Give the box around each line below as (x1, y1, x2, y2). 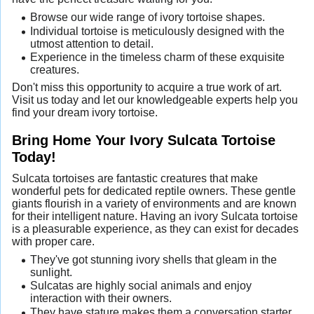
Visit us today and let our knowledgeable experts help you (12, 93, 298, 106)
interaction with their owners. (29, 292, 172, 305)
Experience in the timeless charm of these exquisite (29, 51, 285, 64)
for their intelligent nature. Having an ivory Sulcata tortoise (12, 210, 298, 222)
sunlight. (29, 266, 72, 278)
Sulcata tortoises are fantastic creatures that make (12, 172, 258, 184)
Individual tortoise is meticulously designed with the (29, 25, 285, 37)
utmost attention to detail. (29, 37, 153, 50)
